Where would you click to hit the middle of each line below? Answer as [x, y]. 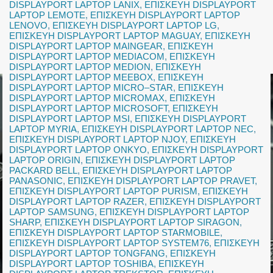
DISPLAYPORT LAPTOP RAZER [77, 202]
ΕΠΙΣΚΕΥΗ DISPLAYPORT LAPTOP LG [135, 26]
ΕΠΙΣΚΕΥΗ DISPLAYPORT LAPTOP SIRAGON [142, 222]
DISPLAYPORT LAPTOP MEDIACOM [87, 57]
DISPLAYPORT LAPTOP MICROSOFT [89, 108]
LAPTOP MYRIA [43, 129]
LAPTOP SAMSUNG [52, 212]
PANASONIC [36, 181]
